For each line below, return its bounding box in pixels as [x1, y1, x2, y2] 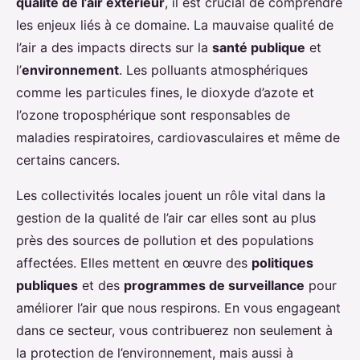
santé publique [212, 39, 305, 56]
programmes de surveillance [124, 277, 305, 294]
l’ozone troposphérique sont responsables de [16, 107, 290, 124]
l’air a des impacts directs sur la [16, 39, 212, 56]
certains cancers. [16, 152, 120, 169]
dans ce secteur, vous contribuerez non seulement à [16, 322, 333, 339]
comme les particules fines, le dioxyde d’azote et [16, 84, 314, 101]
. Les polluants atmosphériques [119, 62, 308, 79]
